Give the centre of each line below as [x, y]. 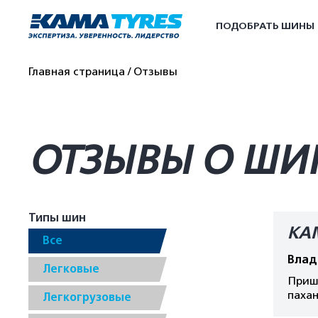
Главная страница [77, 72]
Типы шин [57, 218]
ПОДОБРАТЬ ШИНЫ [265, 26]
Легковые [71, 269]
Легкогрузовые [87, 297]
